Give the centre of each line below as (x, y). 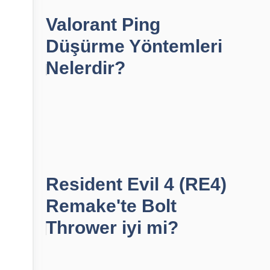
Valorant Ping (103, 24)
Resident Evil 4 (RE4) (136, 184)
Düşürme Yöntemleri (134, 46)
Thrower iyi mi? (112, 228)
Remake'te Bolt (111, 206)
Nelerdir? (86, 68)
